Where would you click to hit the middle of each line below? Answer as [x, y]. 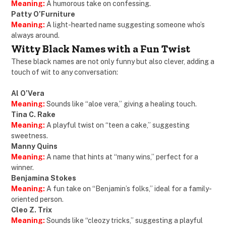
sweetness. [30, 136]
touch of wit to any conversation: [65, 72]
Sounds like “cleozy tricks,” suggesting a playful [124, 221]
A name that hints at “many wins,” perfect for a [122, 157]
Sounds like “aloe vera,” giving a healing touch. [122, 104]
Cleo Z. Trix [32, 210]
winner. [22, 168]
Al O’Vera [28, 94]
